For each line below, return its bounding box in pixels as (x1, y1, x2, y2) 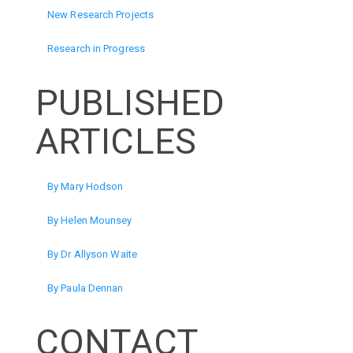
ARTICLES (35, 120, 196, 162)
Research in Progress (47, 42, 145, 54)
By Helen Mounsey (47, 214, 132, 226)
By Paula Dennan (47, 282, 124, 294)
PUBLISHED (35, 81, 225, 124)
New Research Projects (47, 8, 154, 20)
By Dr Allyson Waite (47, 248, 137, 260)
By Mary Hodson (47, 180, 124, 192)
